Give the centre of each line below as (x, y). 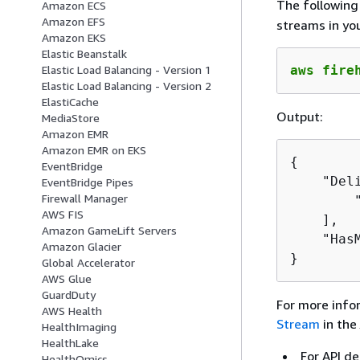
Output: (299, 116)
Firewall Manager (85, 198)
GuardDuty (69, 295)
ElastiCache (70, 102)
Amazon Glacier (82, 247)
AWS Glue (67, 279)
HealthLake (70, 343)
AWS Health (72, 311)
